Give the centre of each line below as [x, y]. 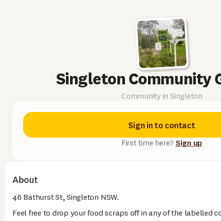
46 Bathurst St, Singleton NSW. [66, 197]
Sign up [189, 143]
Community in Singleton [162, 96]
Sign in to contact [162, 125]
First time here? [148, 143]
